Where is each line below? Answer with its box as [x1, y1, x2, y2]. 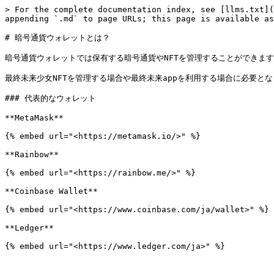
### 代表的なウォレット [5, 94, 96, 103]
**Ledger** [5, 223, 54, 232]
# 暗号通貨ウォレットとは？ [5, 33, 110, 42]
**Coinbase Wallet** [5, 187, 98, 196]
